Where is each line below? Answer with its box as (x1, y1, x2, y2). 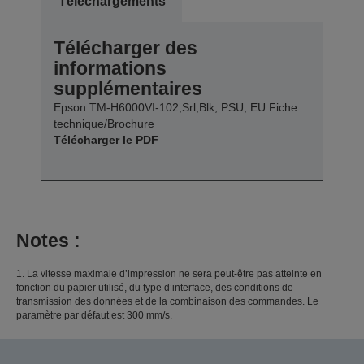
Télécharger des (54, 37, 197, 59)
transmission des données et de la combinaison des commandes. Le (16, 296, 318, 308)
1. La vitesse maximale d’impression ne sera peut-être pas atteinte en (16, 268, 322, 280)
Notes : (16, 230, 80, 252)
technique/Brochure (54, 117, 154, 131)
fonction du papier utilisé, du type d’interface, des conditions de (16, 282, 293, 294)
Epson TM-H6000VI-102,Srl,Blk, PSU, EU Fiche (54, 101, 297, 115)
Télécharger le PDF (54, 133, 158, 147)
